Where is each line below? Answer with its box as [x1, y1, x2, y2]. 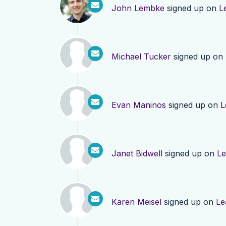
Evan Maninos [111, 100, 166, 110]
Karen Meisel [111, 197, 161, 207]
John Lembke [111, 3, 164, 13]
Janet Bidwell [111, 148, 162, 158]
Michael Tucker [111, 51, 171, 62]
